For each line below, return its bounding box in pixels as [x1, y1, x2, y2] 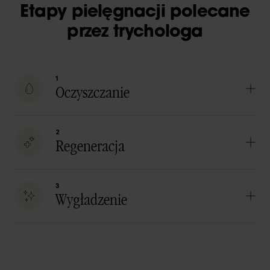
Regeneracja [55, 137, 125, 157]
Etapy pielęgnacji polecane [20, 4, 250, 21]
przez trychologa [67, 24, 203, 41]
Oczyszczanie [55, 83, 130, 103]
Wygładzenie [55, 190, 127, 210]
